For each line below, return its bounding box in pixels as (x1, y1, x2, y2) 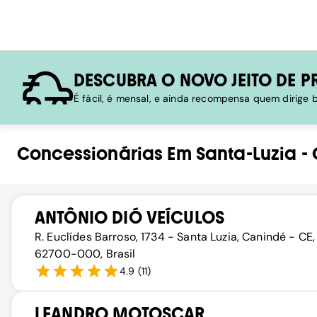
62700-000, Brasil (35, 246, 136, 261)
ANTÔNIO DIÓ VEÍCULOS (35, 207, 225, 228)
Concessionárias (17, 144, 163, 164)
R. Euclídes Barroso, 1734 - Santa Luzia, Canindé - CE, (35, 229, 316, 244)
